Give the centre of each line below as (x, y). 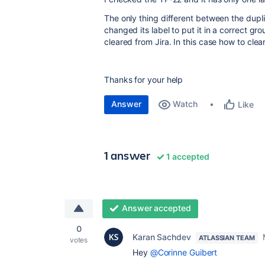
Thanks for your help (144, 80)
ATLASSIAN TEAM (227, 238)
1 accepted (187, 156)
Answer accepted (156, 208)
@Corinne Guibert (184, 252)
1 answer (127, 155)
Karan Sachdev (162, 237)
